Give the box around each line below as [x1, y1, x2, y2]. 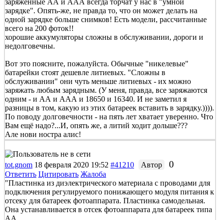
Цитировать [38, 169, 79, 178]
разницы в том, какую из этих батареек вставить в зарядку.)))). [5, 103, 214, 112]
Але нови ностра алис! [5, 130, 81, 138]
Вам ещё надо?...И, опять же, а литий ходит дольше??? [5, 121, 188, 130]
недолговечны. [5, 41, 55, 50]
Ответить [5, 169, 36, 178]
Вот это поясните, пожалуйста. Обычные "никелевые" [5, 59, 189, 68]
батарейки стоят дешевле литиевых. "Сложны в [5, 68, 165, 77]
